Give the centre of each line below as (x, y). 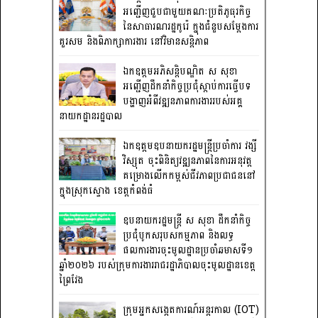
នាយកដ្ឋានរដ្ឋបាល (91, 116)
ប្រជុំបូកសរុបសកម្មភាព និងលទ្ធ (178, 235)
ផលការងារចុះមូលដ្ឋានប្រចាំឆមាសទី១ (188, 250)
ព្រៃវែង (71, 280)
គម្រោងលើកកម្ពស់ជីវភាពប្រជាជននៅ (189, 175)
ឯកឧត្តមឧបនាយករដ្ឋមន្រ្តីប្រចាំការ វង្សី (190, 146)
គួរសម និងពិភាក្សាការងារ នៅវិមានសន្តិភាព (134, 41)
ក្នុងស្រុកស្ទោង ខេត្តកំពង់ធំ (106, 190)
